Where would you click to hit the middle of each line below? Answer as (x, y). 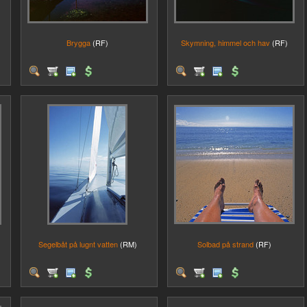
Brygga (78, 42)
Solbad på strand (225, 244)
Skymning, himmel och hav (225, 42)
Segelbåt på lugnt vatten (78, 244)
